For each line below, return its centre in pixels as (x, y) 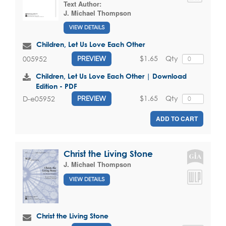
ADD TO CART (177, 119)
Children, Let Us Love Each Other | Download (111, 76)
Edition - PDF (56, 86)
